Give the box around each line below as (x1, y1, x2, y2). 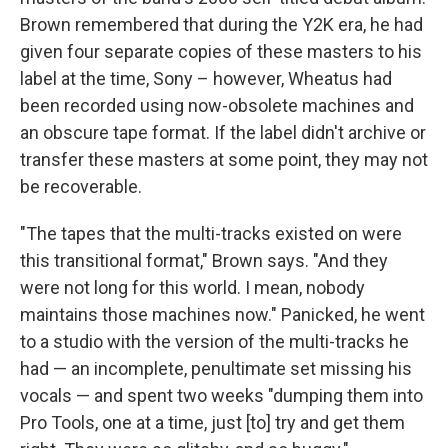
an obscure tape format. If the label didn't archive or (20, 122, 426, 143)
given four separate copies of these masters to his (20, 41, 422, 62)
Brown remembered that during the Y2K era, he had (20, 14, 423, 35)
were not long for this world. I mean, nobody (20, 277, 365, 298)
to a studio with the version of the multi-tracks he (20, 331, 409, 352)
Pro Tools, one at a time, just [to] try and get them (20, 412, 405, 433)
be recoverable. (20, 176, 142, 197)
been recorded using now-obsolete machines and (20, 95, 414, 116)
